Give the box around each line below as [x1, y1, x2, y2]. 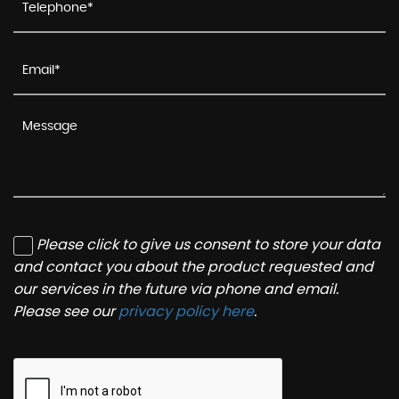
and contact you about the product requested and [13, 256, 373, 278]
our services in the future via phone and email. [13, 279, 338, 300]
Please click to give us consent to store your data [37, 234, 380, 256]
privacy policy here [118, 301, 254, 322]
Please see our [13, 301, 118, 322]
